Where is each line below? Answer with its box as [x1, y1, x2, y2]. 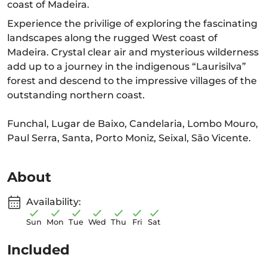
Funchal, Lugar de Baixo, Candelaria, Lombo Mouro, [7, 118, 258, 129]
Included [7, 241, 70, 258]
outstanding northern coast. [7, 89, 145, 101]
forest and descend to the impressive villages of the [7, 75, 257, 86]
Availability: [26, 196, 81, 207]
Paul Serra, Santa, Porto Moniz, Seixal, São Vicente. [7, 132, 251, 144]
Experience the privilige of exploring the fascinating [7, 18, 257, 29]
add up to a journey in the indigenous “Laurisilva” [7, 61, 246, 72]
